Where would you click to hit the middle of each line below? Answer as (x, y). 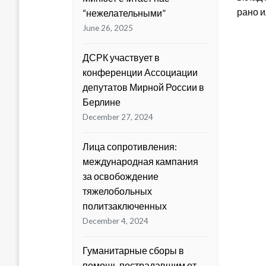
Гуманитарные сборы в (133, 251)
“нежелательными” (124, 13)
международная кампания (140, 161)
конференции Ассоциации (140, 72)
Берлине (102, 102)
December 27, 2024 (118, 117)
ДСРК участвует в (121, 58)
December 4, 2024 (115, 221)
